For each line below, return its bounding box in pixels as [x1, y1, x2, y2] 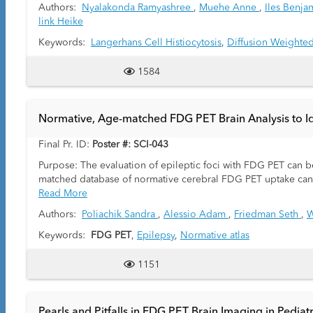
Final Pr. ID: [38, 140, 92, 150]
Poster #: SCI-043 [92, 140, 168, 150]
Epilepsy [137, 231, 175, 240]
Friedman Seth [234, 210, 301, 219]
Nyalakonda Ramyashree [82, 3, 194, 13]
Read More [38, 189, 87, 198]
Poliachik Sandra [82, 210, 158, 219]
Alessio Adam [163, 210, 228, 219]
